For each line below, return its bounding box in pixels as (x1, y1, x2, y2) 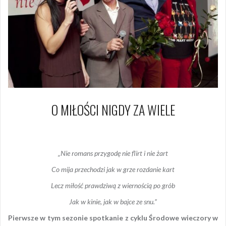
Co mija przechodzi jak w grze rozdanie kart (51, 164, 175, 174)
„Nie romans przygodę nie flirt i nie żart (58, 148, 168, 157)
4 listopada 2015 (76, 125, 127, 134)
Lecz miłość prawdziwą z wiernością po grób (51, 181, 175, 190)
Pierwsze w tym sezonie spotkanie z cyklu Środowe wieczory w (8, 213, 218, 222)
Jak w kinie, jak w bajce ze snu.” (69, 197, 157, 206)
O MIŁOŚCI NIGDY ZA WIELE (51, 99, 175, 120)
